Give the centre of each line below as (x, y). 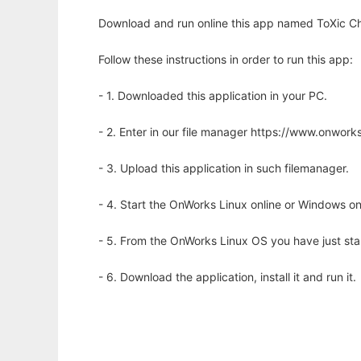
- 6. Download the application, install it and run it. (227, 277)
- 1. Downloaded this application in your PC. (213, 96)
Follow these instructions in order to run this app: (226, 60)
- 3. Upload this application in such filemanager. (224, 168)
